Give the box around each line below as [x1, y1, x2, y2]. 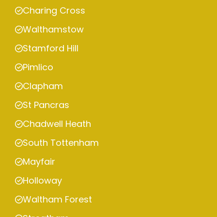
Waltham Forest [23, 193, 92, 206]
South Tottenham [23, 137, 99, 149]
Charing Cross [23, 4, 85, 17]
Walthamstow [23, 23, 84, 36]
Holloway [23, 174, 62, 187]
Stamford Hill [23, 42, 78, 55]
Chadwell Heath [23, 118, 91, 130]
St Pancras [23, 99, 69, 111]
